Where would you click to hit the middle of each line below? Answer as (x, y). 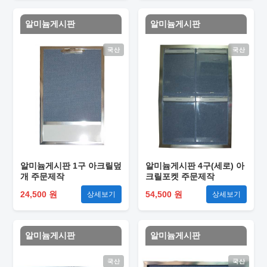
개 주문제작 (42, 176)
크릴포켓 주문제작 (180, 176)
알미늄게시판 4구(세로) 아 (195, 166)
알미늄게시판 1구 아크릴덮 (71, 166)
